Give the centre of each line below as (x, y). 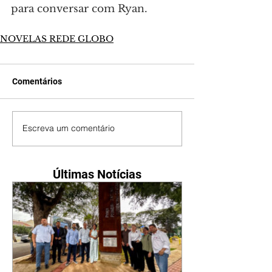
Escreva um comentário (69, 128)
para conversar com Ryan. (79, 8)
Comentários (37, 81)
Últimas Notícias (97, 174)
